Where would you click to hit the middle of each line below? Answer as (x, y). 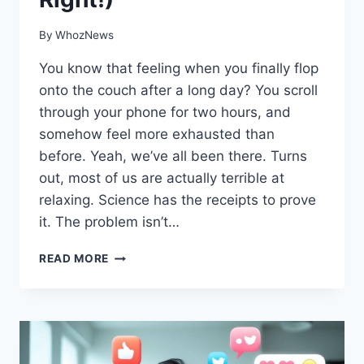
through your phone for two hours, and (165, 113)
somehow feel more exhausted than (157, 134)
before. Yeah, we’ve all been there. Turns (173, 156)
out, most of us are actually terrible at (162, 178)
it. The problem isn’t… (109, 222)
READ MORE (74, 259)
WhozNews (85, 35)
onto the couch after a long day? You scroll (178, 91)
